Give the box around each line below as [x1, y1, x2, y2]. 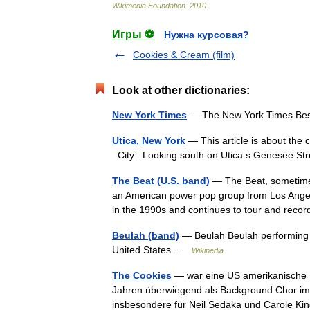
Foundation [148, 1, 185, 10]
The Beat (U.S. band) [112, 175, 210, 187]
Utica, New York [112, 135, 185, 147]
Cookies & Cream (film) [133, 49, 235, 61]
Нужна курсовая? [164, 29, 249, 41]
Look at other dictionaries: [112, 84, 250, 97]
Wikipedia [192, 246, 224, 255]
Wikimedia [112, 1, 146, 10]
